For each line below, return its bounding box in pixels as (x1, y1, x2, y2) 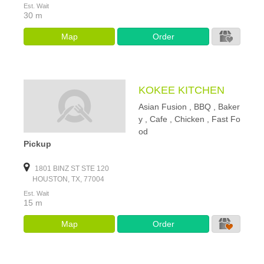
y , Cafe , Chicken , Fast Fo (138, 114, 240, 124)
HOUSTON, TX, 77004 (24, 175, 104, 183)
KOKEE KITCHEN (138, 84, 225, 96)
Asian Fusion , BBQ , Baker (138, 102, 240, 111)
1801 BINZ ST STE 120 (33, 164, 109, 173)
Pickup (24, 139, 51, 148)
